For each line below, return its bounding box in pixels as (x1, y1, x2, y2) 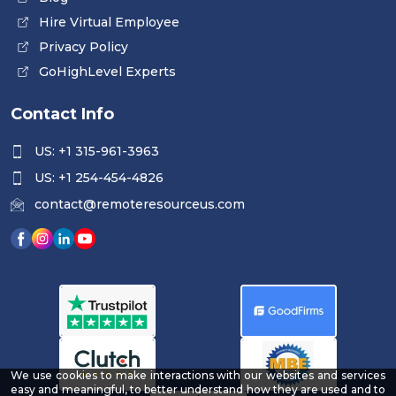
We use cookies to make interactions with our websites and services (11, 369, 385, 382)
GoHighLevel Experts (39, 64, 176, 80)
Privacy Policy (39, 39, 128, 56)
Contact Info (11, 104, 114, 125)
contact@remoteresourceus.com (34, 196, 245, 213)
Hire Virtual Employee (39, 14, 179, 31)
